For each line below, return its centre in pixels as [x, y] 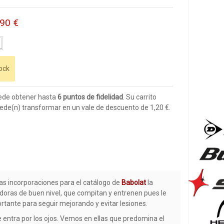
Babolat [134, 182]
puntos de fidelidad [92, 97]
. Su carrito [139, 97]
